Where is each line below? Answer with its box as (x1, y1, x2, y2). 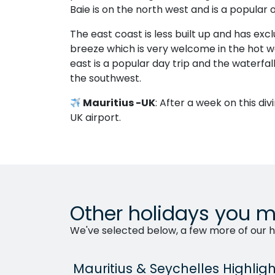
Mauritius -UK (81, 96, 156, 110)
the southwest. (70, 71, 141, 85)
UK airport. (70, 110, 121, 125)
